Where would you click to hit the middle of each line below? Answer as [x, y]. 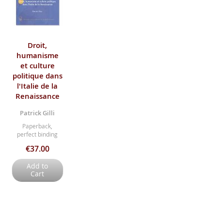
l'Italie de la [38, 86]
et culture [37, 66]
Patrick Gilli [38, 113]
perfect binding [38, 134]
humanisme [37, 56]
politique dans [37, 76]
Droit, [38, 46]
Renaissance [37, 96]
